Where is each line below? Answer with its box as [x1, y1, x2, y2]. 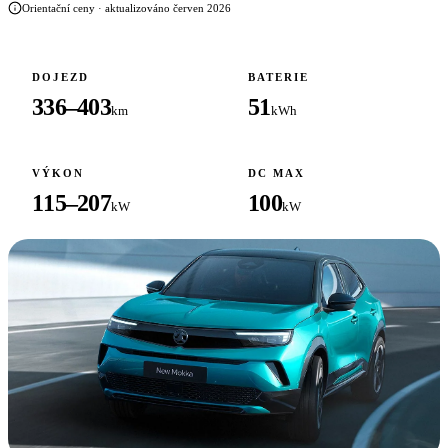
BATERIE [248, 71, 309, 83]
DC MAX [248, 167, 305, 179]
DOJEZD [32, 71, 89, 83]
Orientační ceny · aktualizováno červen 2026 [22, 2, 231, 14]
